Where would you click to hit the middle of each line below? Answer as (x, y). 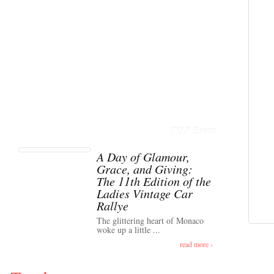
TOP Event (193, 130)
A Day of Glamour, (143, 157)
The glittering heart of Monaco (150, 220)
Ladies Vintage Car (145, 193)
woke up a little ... (128, 230)
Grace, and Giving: (145, 169)
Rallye (113, 206)
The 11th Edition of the (154, 181)
